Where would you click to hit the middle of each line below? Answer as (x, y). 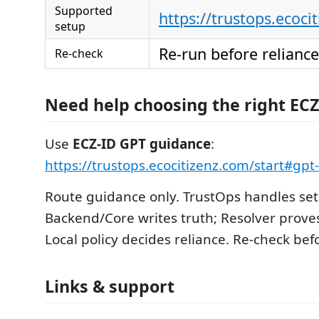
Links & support (110, 286)
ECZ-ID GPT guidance (142, 144)
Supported (84, 10)
